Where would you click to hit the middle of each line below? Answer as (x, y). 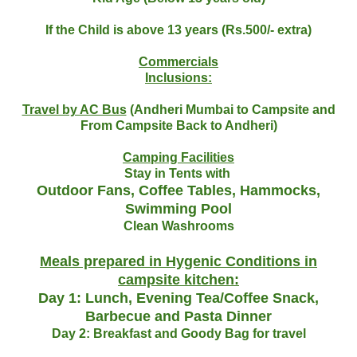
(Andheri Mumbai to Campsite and (231, 110)
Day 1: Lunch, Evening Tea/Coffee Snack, (178, 298)
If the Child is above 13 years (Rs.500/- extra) (178, 30)
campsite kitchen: (178, 280)
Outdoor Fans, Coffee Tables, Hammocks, (178, 191)
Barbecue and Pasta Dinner (178, 317)
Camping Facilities (178, 158)
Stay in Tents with (178, 174)
